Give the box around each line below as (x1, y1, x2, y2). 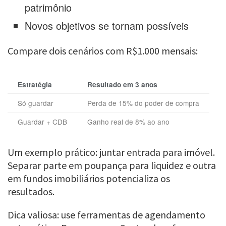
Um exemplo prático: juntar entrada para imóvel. (8, 146, 215, 159)
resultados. (8, 185, 54, 198)
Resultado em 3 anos (87, 80, 157, 90)
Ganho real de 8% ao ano (87, 117, 169, 127)
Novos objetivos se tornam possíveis (25, 18, 189, 33)
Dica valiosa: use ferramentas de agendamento (8, 208, 205, 221)
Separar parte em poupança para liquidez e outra (8, 159, 216, 172)
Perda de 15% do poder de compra (87, 98, 199, 108)
